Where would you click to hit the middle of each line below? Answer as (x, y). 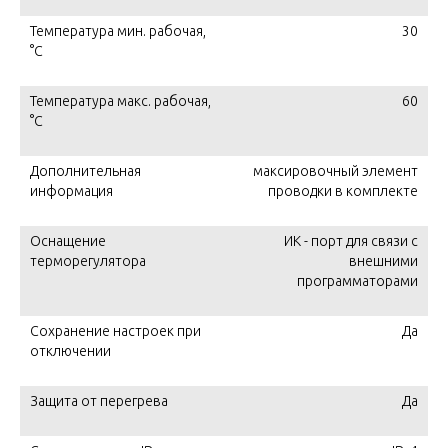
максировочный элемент (335, 171)
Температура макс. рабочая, (120, 101)
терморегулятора (88, 261)
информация (71, 191)
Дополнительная (85, 171)
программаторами (357, 281)
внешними (383, 261)
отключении (70, 351)
